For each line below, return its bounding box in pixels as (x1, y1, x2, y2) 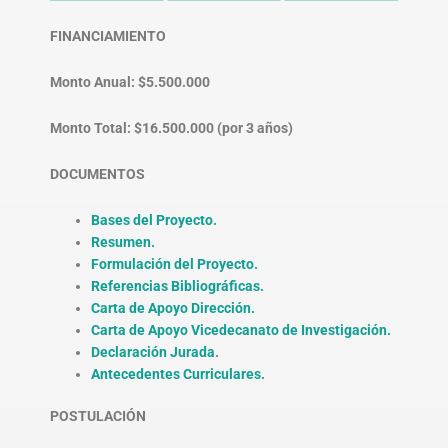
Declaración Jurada (91, 343, 216, 360)
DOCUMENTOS (50, 165, 145, 182)
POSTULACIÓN (50, 408, 146, 425)
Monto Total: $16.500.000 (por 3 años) (50, 119, 293, 136)
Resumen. (91, 233, 156, 250)
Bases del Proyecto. (91, 211, 218, 228)
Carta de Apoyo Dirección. (91, 299, 256, 316)
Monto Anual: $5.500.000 (50, 74, 210, 91)
